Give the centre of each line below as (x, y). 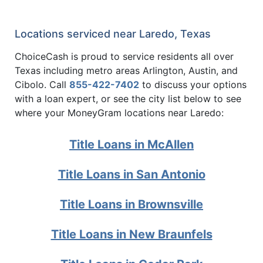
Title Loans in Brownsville (131, 205)
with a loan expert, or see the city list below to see (128, 98)
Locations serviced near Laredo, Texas (113, 33)
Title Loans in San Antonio (131, 175)
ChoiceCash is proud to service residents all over (124, 56)
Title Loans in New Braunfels (131, 235)
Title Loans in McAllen (131, 145)
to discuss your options (193, 84)
